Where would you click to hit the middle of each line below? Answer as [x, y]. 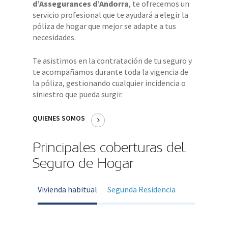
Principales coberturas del [109, 147]
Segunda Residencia [142, 189]
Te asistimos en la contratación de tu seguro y [112, 60]
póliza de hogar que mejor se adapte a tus [105, 26]
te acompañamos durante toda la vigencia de [111, 72]
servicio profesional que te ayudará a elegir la [111, 15]
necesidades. [54, 37]
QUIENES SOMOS [60, 118]
